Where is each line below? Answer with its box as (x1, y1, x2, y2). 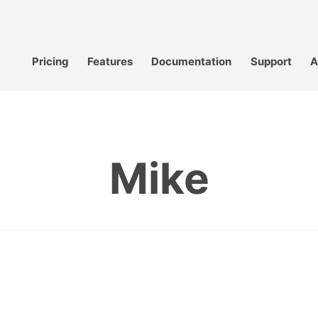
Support (250, 54, 292, 68)
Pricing (32, 54, 70, 68)
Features (87, 54, 133, 68)
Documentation (151, 54, 232, 68)
